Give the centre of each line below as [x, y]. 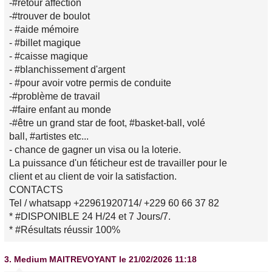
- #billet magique [45, 43]
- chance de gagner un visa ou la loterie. [95, 150]
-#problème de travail [55, 97]
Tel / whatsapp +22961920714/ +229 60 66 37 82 [114, 203]
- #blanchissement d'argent [67, 70]
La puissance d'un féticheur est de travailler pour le [118, 163]
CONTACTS [36, 190]
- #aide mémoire [44, 30]
